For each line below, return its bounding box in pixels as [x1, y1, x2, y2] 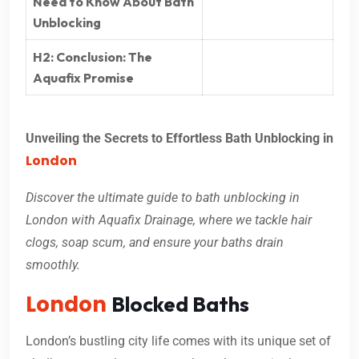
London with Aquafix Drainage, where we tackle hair [26, 212, 312, 228]
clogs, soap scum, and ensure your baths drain [26, 235, 284, 251]
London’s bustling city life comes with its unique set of [26, 333, 331, 349]
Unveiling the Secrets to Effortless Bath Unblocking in [26, 131, 333, 147]
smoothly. [26, 257, 80, 273]
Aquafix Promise [33, 70, 134, 87]
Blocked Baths [111, 291, 249, 318]
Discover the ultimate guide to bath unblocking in [26, 190, 300, 206]
